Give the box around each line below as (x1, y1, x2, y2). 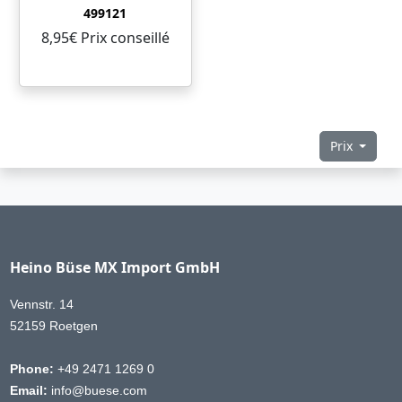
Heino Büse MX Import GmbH (9, 257, 220, 277)
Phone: (9, 361, 54, 376)
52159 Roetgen (9, 318, 98, 333)
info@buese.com (47, 382, 147, 398)
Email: (9, 382, 48, 398)
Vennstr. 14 (9, 296, 74, 311)
